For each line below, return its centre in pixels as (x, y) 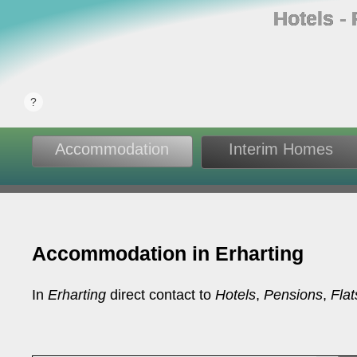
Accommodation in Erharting (168, 253)
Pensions (294, 295)
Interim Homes (281, 149)
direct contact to (161, 295)
